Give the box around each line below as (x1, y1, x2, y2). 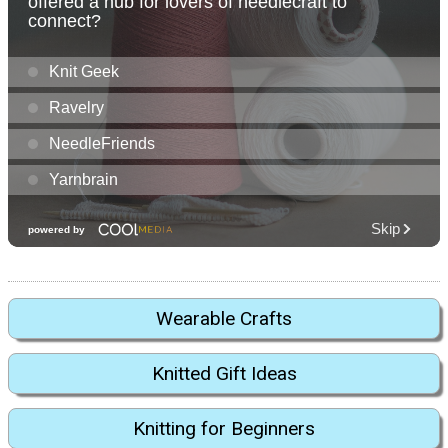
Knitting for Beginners (133, 417, 315, 441)
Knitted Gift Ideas (151, 362, 297, 386)
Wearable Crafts (156, 306, 292, 330)
